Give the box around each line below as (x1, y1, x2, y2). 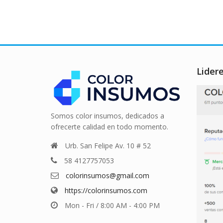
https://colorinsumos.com (65, 185, 147, 195)
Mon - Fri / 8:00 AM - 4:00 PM (65, 200, 160, 210)
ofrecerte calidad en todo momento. (51, 122, 168, 132)
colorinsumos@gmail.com (66, 170, 149, 180)
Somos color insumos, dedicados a (51, 111, 164, 121)
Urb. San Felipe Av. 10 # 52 (65, 140, 151, 150)
